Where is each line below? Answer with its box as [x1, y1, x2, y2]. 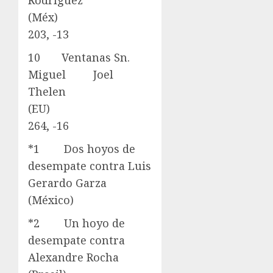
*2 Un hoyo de [28, 216, 125, 231]
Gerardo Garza [28, 175, 107, 191]
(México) [28, 193, 74, 208]
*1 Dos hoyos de [28, 141, 135, 157]
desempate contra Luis [28, 158, 151, 174]
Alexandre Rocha [28, 250, 119, 265]
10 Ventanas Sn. [28, 50, 130, 65]
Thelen [28, 84, 66, 99]
